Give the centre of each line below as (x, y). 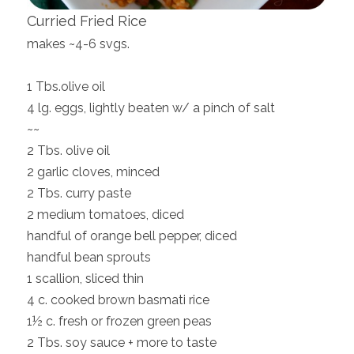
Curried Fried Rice (87, 21)
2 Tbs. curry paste (79, 194)
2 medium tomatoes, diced (105, 215)
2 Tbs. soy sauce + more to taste (121, 343)
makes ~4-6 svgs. (78, 44)
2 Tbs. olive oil (68, 151)
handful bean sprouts (88, 258)
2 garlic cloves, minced (93, 172)
